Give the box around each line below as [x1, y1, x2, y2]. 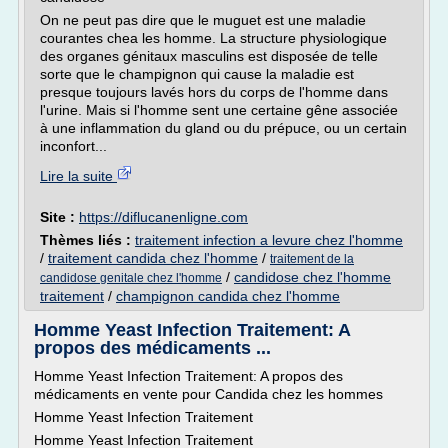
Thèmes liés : [40, 232, 135, 248]
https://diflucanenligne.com [79, 209, 248, 225]
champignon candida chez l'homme [116, 288, 340, 304]
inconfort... [40, 138, 107, 154]
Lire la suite [40, 168, 117, 184]
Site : [40, 209, 79, 225]
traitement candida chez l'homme [48, 250, 258, 266]
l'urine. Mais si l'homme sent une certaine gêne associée [40, 102, 398, 118]
